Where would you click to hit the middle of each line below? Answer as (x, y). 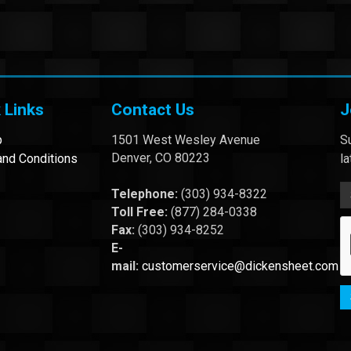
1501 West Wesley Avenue (185, 139)
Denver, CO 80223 (160, 157)
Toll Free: (141, 212)
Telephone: (146, 194)
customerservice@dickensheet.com (240, 266)
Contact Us (152, 109)
